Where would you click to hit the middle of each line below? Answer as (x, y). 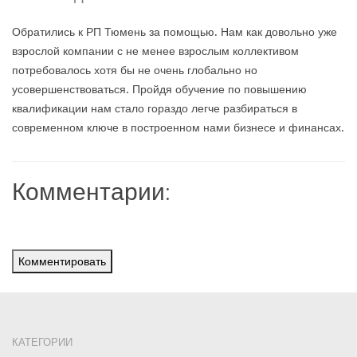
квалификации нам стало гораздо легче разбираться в (155, 108)
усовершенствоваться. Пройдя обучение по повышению (159, 89)
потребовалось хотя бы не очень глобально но (135, 70)
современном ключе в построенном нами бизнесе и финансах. (178, 127)
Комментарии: (91, 190)
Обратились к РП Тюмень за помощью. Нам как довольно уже (175, 32)
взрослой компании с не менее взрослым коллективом (155, 51)
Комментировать (62, 261)
